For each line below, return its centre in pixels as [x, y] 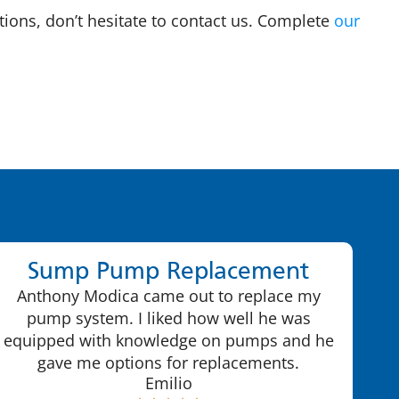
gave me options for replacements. [169, 362]
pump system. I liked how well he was [168, 318]
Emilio [168, 383]
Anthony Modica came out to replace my [168, 295]
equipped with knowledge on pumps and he [168, 340]
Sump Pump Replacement [169, 272]
